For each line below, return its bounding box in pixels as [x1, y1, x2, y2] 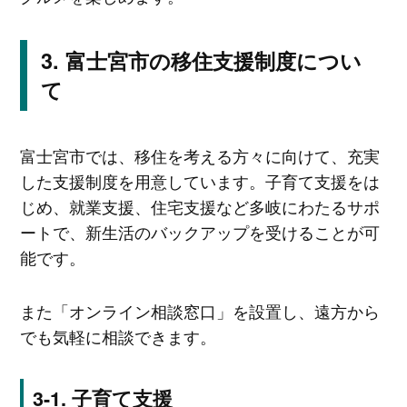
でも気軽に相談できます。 [19, 324, 216, 349]
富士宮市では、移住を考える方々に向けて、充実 [19, 143, 380, 167]
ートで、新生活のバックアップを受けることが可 [19, 219, 380, 243]
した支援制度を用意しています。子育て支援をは [19, 168, 380, 193]
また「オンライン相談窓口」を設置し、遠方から [19, 299, 380, 323]
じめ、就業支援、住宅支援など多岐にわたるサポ [19, 194, 380, 218]
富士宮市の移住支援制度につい [65, 45, 362, 75]
